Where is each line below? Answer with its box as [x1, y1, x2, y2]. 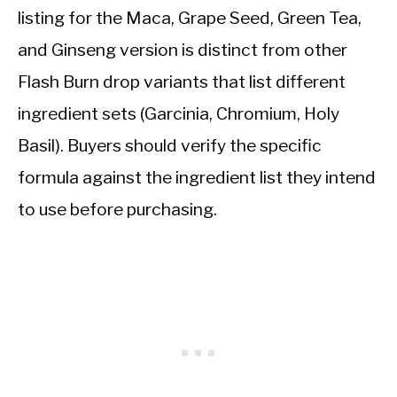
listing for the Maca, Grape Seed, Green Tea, [18, 7, 362, 29]
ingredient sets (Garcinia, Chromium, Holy [18, 103, 339, 125]
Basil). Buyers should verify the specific [18, 135, 322, 157]
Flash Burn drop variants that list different [18, 71, 346, 93]
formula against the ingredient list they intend [18, 167, 376, 189]
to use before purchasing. [18, 198, 217, 221]
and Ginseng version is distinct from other [18, 39, 347, 61]
